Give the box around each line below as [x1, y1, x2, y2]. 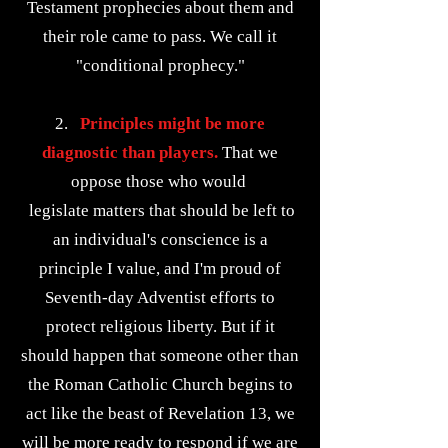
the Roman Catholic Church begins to [27, 375, 293, 394]
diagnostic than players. [42, 143, 218, 162]
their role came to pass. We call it [43, 27, 277, 46]
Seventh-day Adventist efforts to [45, 288, 275, 307]
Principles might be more [72, 114, 265, 133]
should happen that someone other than [21, 346, 299, 365]
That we [218, 143, 278, 162]
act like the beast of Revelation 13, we [25, 404, 295, 423]
